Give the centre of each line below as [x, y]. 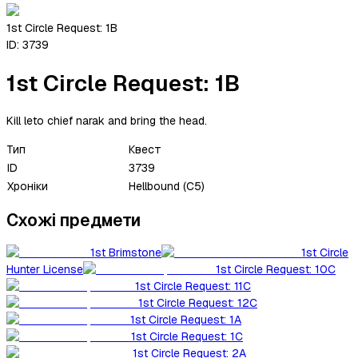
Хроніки [28, 186]
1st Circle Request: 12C [198, 303]
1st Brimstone [126, 253]
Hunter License [45, 270]
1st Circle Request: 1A [186, 320]
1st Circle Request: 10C [276, 270]
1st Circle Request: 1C [187, 337]
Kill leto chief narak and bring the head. [107, 120]
